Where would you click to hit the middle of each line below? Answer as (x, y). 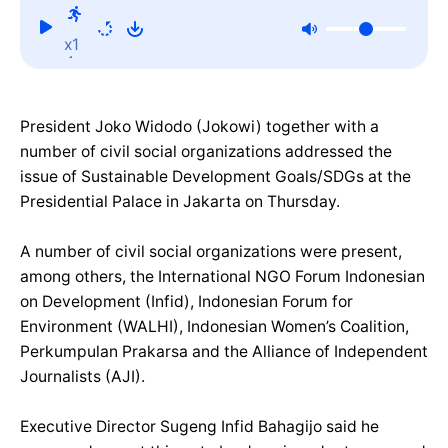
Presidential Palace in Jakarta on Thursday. (180, 202)
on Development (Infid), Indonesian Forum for (186, 302)
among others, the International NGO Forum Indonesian (222, 277)
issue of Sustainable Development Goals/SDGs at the (215, 177)
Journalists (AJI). (82, 377)
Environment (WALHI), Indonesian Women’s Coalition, (214, 327)
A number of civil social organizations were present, (211, 252)
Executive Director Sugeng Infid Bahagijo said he (199, 427)
